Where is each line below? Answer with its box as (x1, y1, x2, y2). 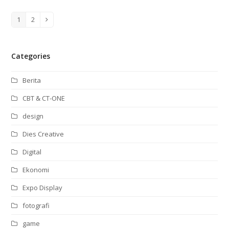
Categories (11, 51, 51, 61)
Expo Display (22, 182, 63, 192)
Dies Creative (22, 129, 64, 139)
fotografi (22, 200, 50, 210)
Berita (22, 75, 41, 85)
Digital (22, 147, 42, 156)
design (22, 111, 44, 121)
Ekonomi (22, 165, 50, 174)
